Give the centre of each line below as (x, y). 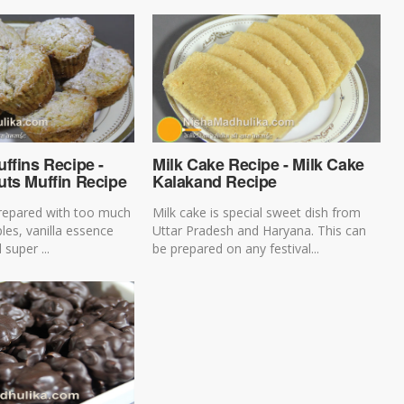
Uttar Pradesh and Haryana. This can (259, 230)
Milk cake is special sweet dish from (256, 212)
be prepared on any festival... (235, 248)
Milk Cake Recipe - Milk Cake (258, 164)
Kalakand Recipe (214, 181)
